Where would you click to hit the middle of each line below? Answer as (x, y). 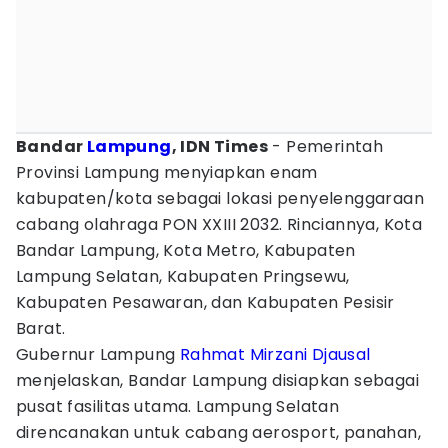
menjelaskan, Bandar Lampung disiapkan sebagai (217, 380)
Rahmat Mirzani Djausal (275, 354)
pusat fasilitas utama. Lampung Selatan (178, 406)
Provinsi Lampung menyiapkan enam (167, 172)
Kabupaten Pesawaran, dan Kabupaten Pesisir (205, 302)
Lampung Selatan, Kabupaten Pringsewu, (183, 276)
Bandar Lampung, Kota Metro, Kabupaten (186, 250)
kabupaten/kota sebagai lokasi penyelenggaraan (220, 198)
